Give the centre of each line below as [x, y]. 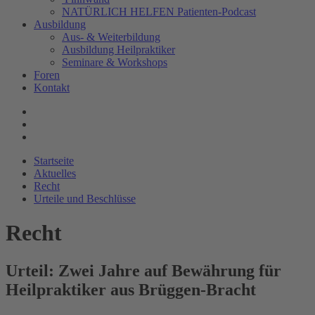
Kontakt [52, 88]
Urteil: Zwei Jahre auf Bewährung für [143, 270]
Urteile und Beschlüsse [85, 199]
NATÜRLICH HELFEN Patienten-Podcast [159, 12]
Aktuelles [55, 173]
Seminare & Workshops [115, 62]
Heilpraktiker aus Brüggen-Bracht [131, 289]
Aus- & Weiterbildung [111, 37]
